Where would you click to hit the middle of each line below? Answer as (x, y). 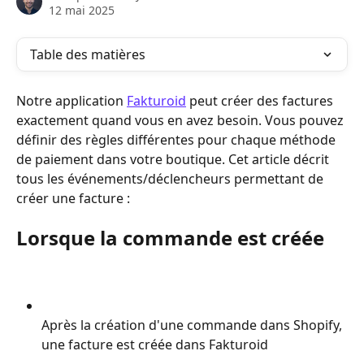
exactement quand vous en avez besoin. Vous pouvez (182, 120)
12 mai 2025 (82, 10)
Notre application (71, 101)
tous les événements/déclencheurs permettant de (171, 179)
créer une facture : (73, 198)
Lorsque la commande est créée (170, 238)
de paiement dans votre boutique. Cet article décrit (174, 159)
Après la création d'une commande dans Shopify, (193, 325)
